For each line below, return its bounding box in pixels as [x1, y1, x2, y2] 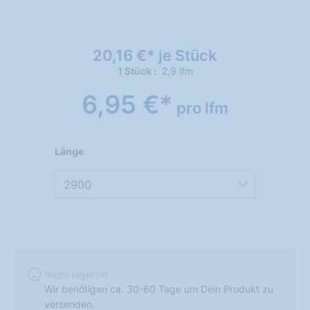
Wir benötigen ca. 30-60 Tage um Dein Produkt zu [44, 283, 273, 295]
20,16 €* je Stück [93, 46, 217, 64]
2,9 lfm [161, 65, 193, 77]
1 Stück [117, 65, 154, 77]
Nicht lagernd [44, 268, 108, 281]
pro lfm [176, 99, 228, 117]
